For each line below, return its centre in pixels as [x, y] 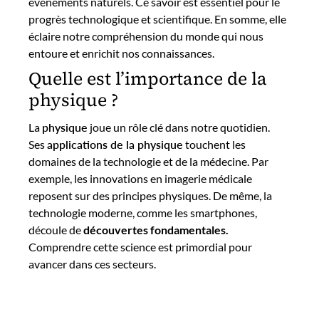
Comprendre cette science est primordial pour [140, 247]
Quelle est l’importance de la [148, 78]
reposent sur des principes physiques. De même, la [150, 195]
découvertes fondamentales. [156, 230]
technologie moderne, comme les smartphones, [143, 213]
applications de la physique [115, 144]
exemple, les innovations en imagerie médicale [140, 178]
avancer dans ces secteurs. [92, 264]
